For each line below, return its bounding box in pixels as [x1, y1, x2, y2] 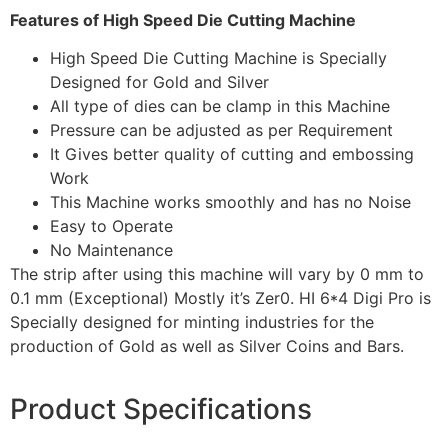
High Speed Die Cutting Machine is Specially [50, 48, 387, 69]
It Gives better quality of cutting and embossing [50, 144, 414, 165]
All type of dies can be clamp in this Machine [50, 96, 390, 117]
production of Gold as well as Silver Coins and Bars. [10, 336, 404, 357]
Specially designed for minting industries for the [10, 312, 374, 333]
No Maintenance [50, 240, 173, 261]
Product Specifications [10, 392, 312, 427]
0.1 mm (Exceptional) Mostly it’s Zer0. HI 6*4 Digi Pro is [10, 288, 431, 309]
